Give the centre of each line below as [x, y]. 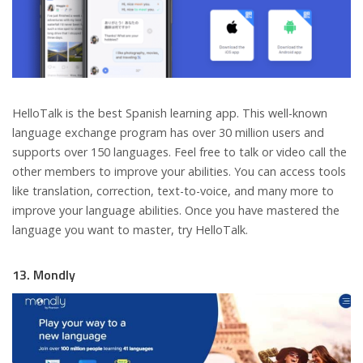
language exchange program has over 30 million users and [168, 132]
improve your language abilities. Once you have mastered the [176, 210]
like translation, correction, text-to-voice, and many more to [173, 190]
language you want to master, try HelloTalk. [130, 229]
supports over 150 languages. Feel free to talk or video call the [179, 152]
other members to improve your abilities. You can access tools [179, 171]
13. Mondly [44, 274]
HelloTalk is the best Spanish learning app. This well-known [170, 113]
